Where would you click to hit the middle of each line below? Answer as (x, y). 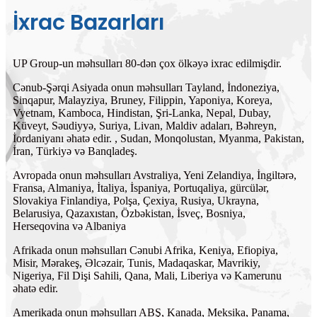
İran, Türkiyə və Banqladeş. (75, 151)
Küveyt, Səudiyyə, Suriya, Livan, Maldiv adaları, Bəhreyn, (145, 125)
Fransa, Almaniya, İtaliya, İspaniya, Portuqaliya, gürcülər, (141, 188)
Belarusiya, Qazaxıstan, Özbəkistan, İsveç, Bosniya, (129, 213)
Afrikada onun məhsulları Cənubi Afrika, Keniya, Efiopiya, (145, 250)
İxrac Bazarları (89, 22)
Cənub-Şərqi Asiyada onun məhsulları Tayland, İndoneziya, (146, 87)
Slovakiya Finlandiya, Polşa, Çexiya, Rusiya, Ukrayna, (136, 200)
